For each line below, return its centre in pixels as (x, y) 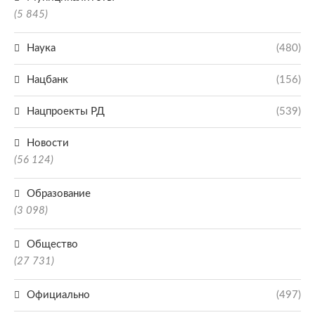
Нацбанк (47, 80)
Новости (48, 143)
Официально (58, 295)
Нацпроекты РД (66, 111)
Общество (52, 244)
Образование (59, 194)
